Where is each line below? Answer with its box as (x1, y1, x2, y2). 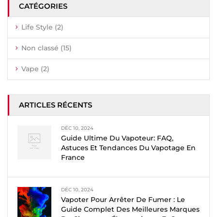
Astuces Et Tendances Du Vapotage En (61, 143, 196, 152)
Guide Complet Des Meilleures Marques (61, 204, 200, 214)
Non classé (21, 43, 59, 52)
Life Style (21, 22, 53, 31)
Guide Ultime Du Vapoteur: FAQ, (61, 133, 173, 142)
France (61, 153, 85, 162)
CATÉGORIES (19, 1, 67, 11)
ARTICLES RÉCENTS (19, 100, 92, 109)
